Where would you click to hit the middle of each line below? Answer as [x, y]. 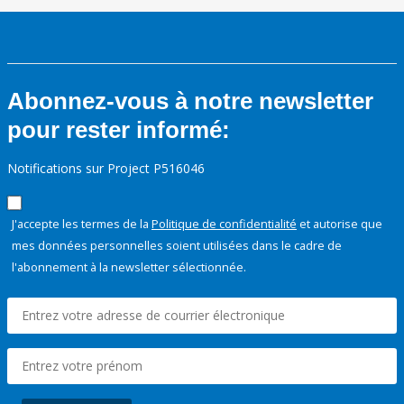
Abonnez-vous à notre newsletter [190, 101]
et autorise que [340, 224]
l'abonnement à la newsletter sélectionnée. [129, 267]
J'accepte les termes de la [82, 224]
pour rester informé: [119, 130]
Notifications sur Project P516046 [106, 169]
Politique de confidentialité [224, 224]
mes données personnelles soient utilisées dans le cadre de [177, 246]
